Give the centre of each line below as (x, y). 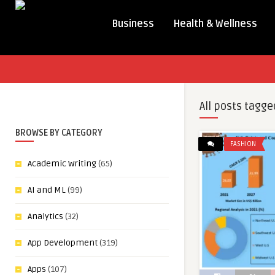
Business (133, 24)
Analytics (45, 216)
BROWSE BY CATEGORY (59, 133)
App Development (63, 243)
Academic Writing (62, 164)
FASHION (243, 144)
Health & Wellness (215, 24)
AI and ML (47, 190)
